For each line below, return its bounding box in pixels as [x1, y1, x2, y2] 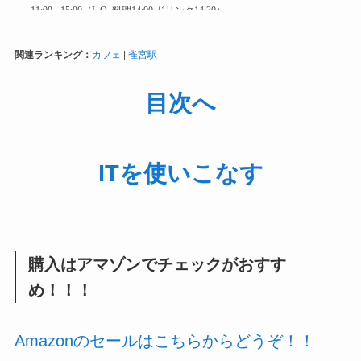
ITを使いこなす [98, 160, 263, 186]
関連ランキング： [14, 48, 92, 60]
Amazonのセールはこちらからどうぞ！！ [14, 331, 315, 350]
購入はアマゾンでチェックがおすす [28, 255, 287, 274]
